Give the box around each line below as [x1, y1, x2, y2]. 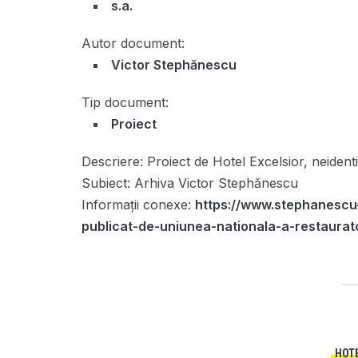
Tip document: [82, 94, 169, 110]
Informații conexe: [82, 197, 191, 213]
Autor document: [82, 35, 185, 51]
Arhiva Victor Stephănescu [130, 175, 298, 191]
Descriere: [82, 153, 143, 169]
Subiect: [82, 175, 130, 191]
